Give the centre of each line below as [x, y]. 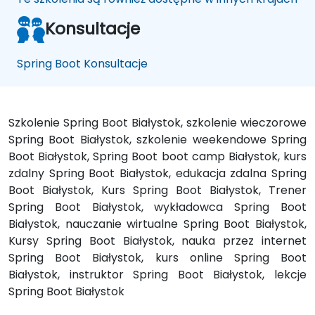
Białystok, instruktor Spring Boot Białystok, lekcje [157, 274]
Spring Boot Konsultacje [82, 63]
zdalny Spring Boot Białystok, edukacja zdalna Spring [157, 173]
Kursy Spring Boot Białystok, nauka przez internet [157, 240]
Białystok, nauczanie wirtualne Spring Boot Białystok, [157, 224]
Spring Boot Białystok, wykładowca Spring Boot [157, 207]
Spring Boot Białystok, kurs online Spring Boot [157, 257]
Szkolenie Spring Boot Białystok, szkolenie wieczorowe [157, 122]
